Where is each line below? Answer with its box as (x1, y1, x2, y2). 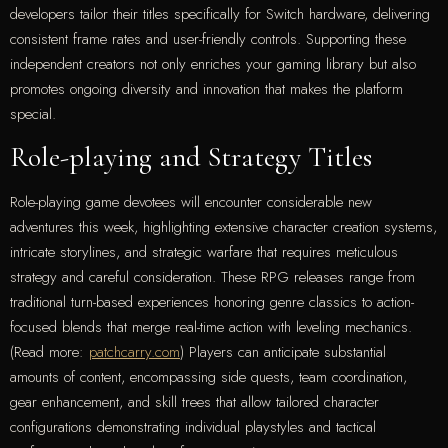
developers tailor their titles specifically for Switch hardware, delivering (10, 2, 430, 25)
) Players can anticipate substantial (180, 340, 386, 363)
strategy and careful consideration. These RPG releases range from (10, 265, 415, 288)
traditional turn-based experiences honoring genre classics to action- (10, 290, 414, 313)
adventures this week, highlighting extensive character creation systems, (10, 215, 437, 238)
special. (10, 102, 56, 125)
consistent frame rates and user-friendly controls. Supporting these (10, 27, 406, 50)
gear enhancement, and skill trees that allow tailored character (10, 390, 379, 413)
